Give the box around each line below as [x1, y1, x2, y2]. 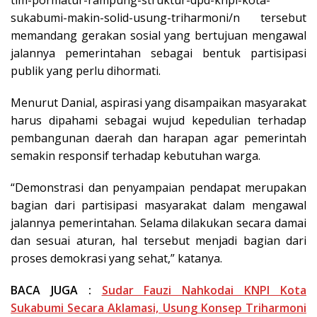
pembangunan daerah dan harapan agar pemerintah [11, 129, 306, 146]
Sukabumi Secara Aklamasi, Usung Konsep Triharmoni [11, 299, 306, 316]
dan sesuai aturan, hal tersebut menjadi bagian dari [11, 232, 306, 248]
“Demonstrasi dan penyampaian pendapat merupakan [11, 179, 306, 195]
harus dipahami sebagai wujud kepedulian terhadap [11, 112, 306, 128]
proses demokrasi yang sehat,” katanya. [11, 250, 222, 266]
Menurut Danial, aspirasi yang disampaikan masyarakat [11, 94, 306, 110]
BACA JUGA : [11, 282, 102, 298]
